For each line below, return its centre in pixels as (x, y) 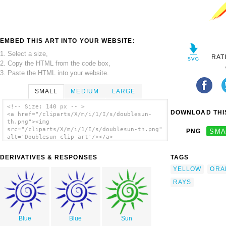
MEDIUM (85, 91)
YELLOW (187, 169)
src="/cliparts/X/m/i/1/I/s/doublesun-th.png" (84, 130)
